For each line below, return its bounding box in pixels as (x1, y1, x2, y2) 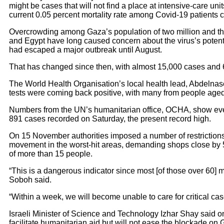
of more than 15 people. (9, 149, 92, 158)
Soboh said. (9, 175, 51, 184)
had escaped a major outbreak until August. (9, 45, 162, 54)
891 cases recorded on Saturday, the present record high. (9, 114, 211, 123)
